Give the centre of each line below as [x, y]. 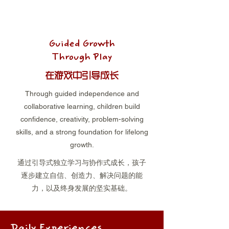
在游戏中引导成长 [82, 76]
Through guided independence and [82, 94]
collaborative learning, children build [82, 106]
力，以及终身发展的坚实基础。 [82, 188]
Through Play [82, 58]
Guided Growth [82, 44]
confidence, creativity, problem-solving [82, 119]
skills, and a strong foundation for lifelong [82, 132]
